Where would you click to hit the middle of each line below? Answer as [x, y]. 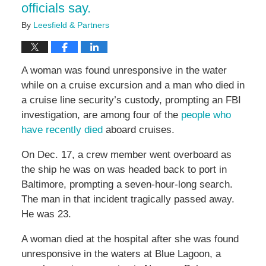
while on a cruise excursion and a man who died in [133, 85]
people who [206, 115]
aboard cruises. [138, 130]
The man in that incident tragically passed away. [128, 199]
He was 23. [46, 214]
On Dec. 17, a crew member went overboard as [126, 155]
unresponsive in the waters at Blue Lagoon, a [121, 254]
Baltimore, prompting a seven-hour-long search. [127, 185]
